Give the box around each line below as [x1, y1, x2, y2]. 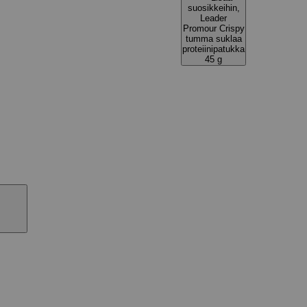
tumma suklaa [185, 34, 242, 44]
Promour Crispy [182, 23, 245, 34]
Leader [200, 13, 227, 23]
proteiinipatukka [182, 44, 245, 54]
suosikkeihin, [187, 3, 240, 13]
